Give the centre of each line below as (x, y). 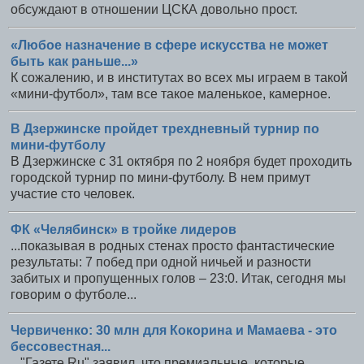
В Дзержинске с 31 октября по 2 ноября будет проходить (181, 162)
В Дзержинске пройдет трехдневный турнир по (165, 129)
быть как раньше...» (74, 61)
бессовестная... (61, 347)
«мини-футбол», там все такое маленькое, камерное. (171, 93)
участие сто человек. (73, 194)
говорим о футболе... (74, 295)
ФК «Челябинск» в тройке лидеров (123, 230)
